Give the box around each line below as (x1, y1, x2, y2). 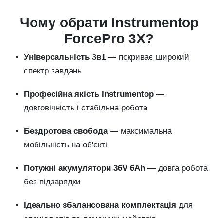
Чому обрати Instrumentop (19, 15, 199, 30)
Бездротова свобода (24, 127, 108, 136)
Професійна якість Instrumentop (24, 90, 154, 99)
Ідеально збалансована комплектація (24, 200, 176, 210)
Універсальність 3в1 (24, 53, 106, 62)
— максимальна (108, 127, 172, 136)
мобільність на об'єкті (24, 140, 107, 149)
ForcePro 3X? (64, 31, 154, 46)
